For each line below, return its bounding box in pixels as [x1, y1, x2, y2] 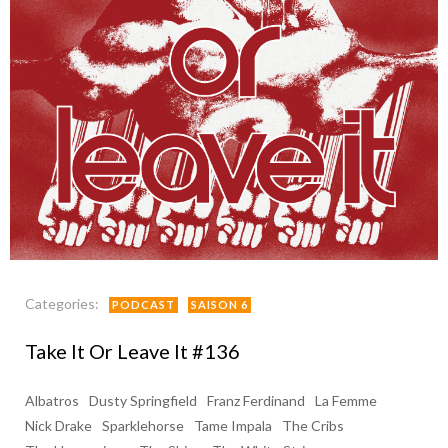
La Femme [315, 392, 377, 409]
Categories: [25, 295, 99, 312]
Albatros [25, 392, 79, 409]
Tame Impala [194, 417, 272, 434]
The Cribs [282, 417, 344, 434]
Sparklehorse [102, 417, 184, 434]
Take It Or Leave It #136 [25, 339, 240, 363]
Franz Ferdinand [207, 392, 305, 409]
